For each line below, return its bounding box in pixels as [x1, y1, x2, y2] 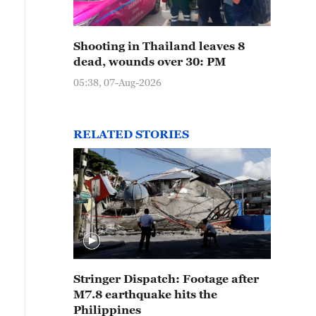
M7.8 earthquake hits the [73, 288, 217, 300]
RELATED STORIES [73, 128, 189, 140]
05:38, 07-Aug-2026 [73, 76, 162, 88]
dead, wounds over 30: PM [73, 55, 226, 68]
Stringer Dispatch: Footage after [73, 272, 259, 285]
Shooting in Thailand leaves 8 [73, 39, 245, 52]
